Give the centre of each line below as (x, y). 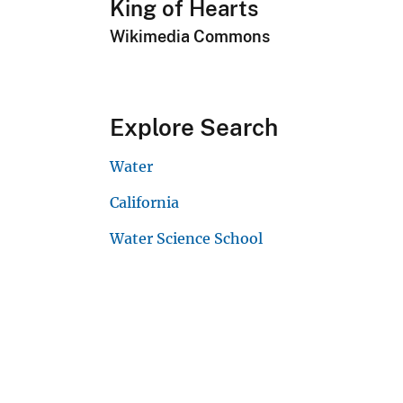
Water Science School (186, 239)
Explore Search (194, 128)
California (144, 203)
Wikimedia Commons (190, 37)
